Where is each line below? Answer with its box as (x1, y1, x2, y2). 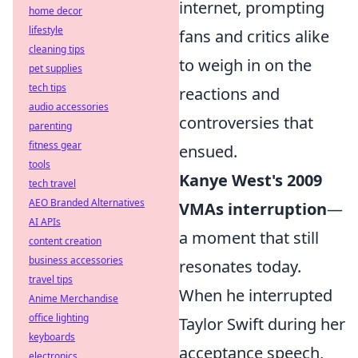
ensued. (179, 141, 237, 162)
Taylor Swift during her (179, 313, 345, 335)
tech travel (29, 177, 76, 190)
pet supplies (29, 62, 82, 75)
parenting (29, 119, 72, 133)
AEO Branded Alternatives (29, 196, 145, 209)
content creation (29, 234, 101, 248)
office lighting (29, 311, 89, 324)
